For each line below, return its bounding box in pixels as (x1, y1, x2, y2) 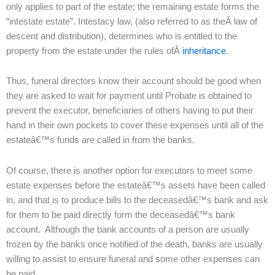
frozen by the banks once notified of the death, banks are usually (6, 239, 263, 249)
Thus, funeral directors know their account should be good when (6, 76, 261, 87)
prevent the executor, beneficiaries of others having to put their (6, 106, 254, 116)
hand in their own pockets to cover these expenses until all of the (6, 120, 263, 131)
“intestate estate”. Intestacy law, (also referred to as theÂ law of (6, 16, 257, 26)
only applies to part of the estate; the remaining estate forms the (6, 1, 259, 12)
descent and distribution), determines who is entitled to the (6, 31, 237, 41)
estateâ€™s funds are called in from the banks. (6, 135, 197, 145)
